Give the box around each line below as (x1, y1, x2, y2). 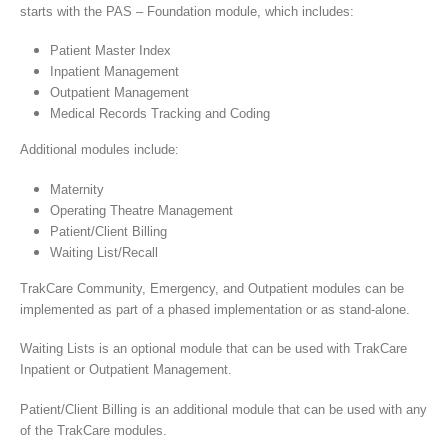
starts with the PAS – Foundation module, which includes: (20, 3, 354, 19)
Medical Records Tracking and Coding (49, 106, 270, 122)
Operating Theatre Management (49, 202, 233, 218)
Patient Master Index (49, 43, 171, 59)
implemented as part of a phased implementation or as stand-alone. (20, 301, 410, 317)
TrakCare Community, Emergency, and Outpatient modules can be (20, 280, 404, 296)
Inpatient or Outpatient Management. (20, 362, 232, 378)
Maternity (49, 181, 104, 197)
